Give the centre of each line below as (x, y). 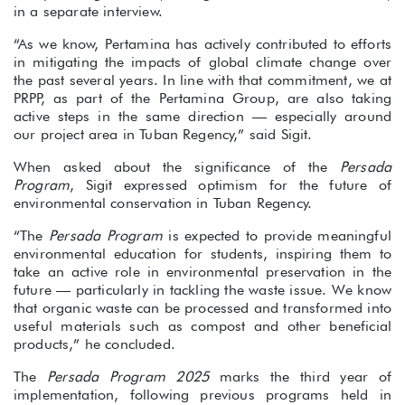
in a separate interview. (88, 12)
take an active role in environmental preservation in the (202, 272)
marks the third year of (301, 377)
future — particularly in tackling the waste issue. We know (202, 290)
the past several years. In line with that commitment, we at (202, 80)
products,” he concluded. (94, 344)
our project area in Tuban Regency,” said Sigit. (163, 135)
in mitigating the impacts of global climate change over (202, 62)
